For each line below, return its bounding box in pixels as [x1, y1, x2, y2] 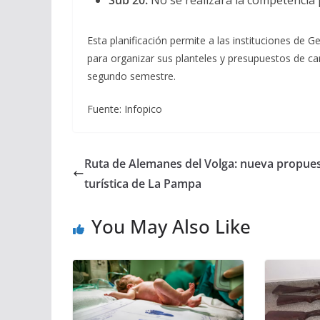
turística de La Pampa [84, 176, 201, 191]
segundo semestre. [87, 69, 176, 83]
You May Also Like [91, 214, 251, 239]
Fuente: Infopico [87, 102, 162, 116]
